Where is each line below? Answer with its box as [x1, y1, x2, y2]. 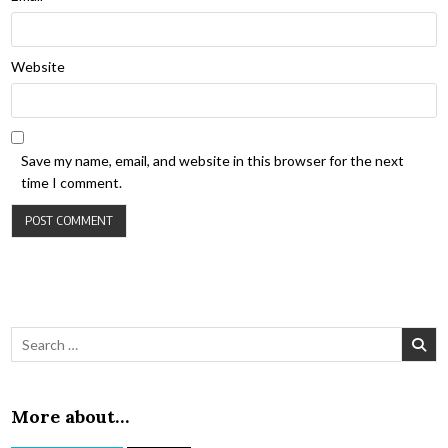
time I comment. [21, 174, 123, 192]
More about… [11, 405, 130, 429]
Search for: [10, 328, 79, 346]
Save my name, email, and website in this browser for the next [21, 152, 405, 170]
